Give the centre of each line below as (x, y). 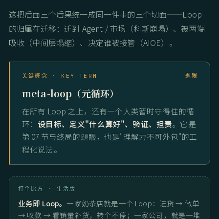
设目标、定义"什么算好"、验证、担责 (105, 124)
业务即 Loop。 (43, 203)
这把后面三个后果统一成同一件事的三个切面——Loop (106, 14)
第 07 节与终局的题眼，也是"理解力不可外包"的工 (110, 137)
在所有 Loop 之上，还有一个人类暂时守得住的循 (108, 111)
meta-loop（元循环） (71, 93)
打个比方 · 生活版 (47, 189)
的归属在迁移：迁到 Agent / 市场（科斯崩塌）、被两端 (107, 29)
